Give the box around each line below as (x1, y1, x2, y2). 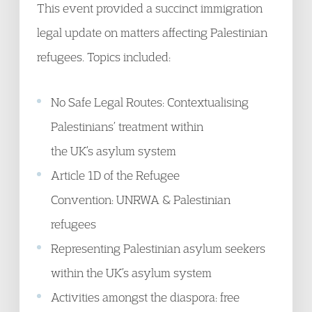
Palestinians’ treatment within (51, 119, 203, 134)
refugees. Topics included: (37, 49, 171, 64)
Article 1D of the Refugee (51, 168, 180, 182)
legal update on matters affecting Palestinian (37, 25, 267, 40)
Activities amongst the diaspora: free (51, 290, 240, 304)
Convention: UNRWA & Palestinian (51, 192, 231, 207)
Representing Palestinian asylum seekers (51, 241, 265, 256)
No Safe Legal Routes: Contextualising (51, 95, 249, 109)
